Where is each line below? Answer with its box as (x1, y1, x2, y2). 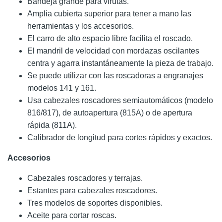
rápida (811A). (27, 120, 77, 129)
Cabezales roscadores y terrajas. (27, 173, 143, 182)
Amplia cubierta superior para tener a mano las (27, 9, 191, 18)
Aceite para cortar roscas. (27, 211, 116, 220)
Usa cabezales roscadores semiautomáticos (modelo (27, 96, 213, 105)
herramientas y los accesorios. (27, 21, 134, 30)
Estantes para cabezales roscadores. (27, 186, 157, 195)
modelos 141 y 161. (27, 83, 96, 92)
